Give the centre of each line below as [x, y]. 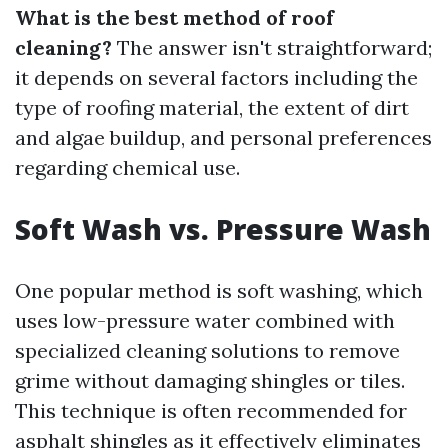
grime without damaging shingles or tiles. [210, 380]
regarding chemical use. [127, 167]
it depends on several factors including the [216, 77]
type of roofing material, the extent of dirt [212, 107]
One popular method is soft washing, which [219, 290]
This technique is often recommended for [211, 410]
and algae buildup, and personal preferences [223, 137]
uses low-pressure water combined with [205, 320]
